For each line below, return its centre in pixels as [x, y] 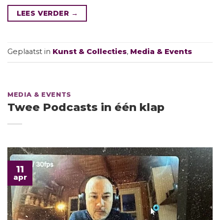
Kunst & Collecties [90, 52]
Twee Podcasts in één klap [86, 108]
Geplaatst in [30, 52]
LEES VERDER [44, 13]
